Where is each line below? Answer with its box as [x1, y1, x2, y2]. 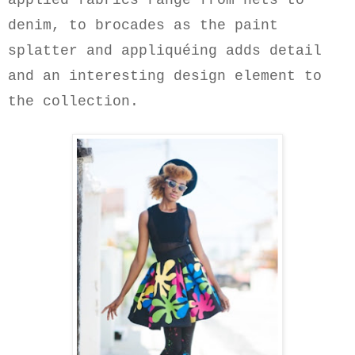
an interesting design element [34, 68, 296, 85]
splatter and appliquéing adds [8, 43, 261, 59]
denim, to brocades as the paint [8, 17, 278, 34]
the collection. [8, 94, 139, 110]
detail [261, 43, 322, 59]
